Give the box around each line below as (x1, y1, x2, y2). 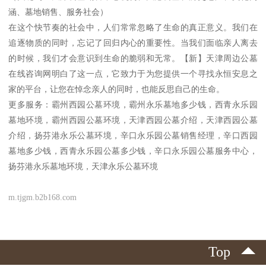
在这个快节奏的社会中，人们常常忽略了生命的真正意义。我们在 (8, 22, 258, 32)
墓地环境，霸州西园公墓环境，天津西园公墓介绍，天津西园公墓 (8, 115, 258, 125)
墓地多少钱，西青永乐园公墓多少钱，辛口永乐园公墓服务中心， (8, 145, 258, 156)
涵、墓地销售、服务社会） (8, 7, 109, 17)
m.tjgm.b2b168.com (8, 192, 77, 202)
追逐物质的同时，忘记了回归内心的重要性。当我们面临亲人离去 (8, 37, 258, 47)
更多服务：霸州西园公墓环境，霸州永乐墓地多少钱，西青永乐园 (8, 99, 258, 109)
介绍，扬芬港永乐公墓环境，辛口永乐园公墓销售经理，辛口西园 (8, 130, 258, 140)
